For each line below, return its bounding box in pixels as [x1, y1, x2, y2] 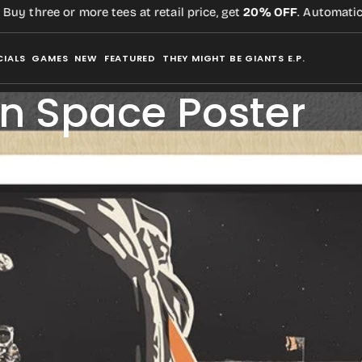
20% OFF [202, 5, 257, 19]
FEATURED [103, 52, 157, 65]
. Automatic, [256, 5, 327, 19]
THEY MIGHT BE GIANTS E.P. [162, 52, 305, 65]
